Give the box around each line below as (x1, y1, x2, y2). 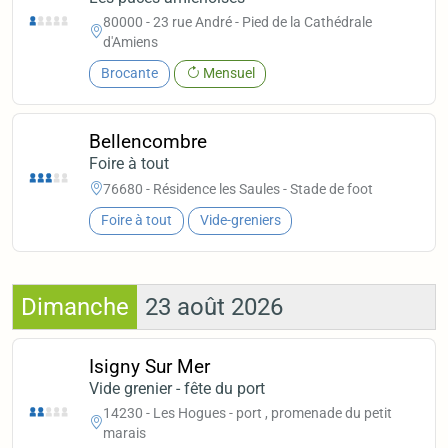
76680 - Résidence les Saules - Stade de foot (103, 180, 374, 197)
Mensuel (199, 65, 255, 83)
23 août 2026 (145, 292, 283, 321)
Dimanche (21, 292, 129, 321)
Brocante (100, 65, 158, 83)
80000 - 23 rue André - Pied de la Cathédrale (103, 14, 373, 31)
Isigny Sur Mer (89, 355, 211, 379)
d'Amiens (103, 34, 159, 51)
